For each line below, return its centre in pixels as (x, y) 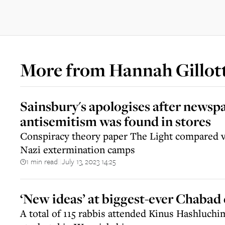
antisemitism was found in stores (116, 121)
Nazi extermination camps (78, 149)
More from (65, 70)
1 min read (42, 161)
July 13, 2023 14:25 (89, 161)
